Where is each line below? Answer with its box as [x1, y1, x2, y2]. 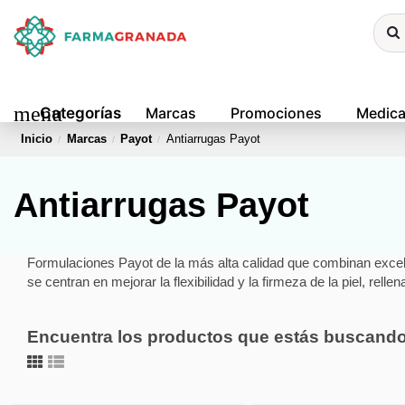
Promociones [231, 104, 322, 122]
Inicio [21, 132, 52, 146]
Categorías [40, 104, 121, 122]
